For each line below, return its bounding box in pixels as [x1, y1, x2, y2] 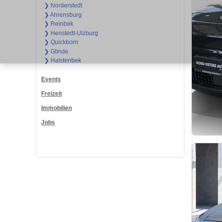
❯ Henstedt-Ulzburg [44, 29, 98, 37]
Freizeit [41, 90, 62, 98]
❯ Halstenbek [44, 57, 81, 64]
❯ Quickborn [44, 39, 78, 46]
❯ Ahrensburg [44, 11, 82, 18]
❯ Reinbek [44, 20, 73, 28]
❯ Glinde [44, 48, 68, 55]
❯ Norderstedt [44, 2, 82, 9]
